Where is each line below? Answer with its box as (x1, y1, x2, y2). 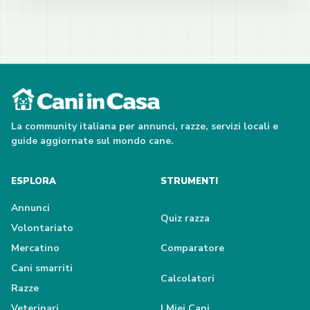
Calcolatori (161, 271, 215, 285)
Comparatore (161, 241, 224, 255)
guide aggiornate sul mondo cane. (11, 134, 174, 148)
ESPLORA (11, 175, 56, 188)
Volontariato (11, 221, 73, 235)
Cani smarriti (11, 262, 73, 275)
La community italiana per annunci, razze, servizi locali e (11, 120, 278, 134)
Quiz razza (161, 211, 210, 225)
